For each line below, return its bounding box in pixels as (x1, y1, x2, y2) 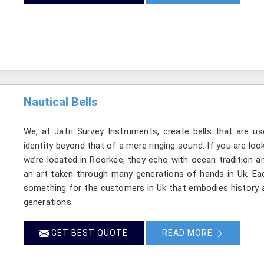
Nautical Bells (23, 94, 98, 109)
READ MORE (161, 227, 215, 237)
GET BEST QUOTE (48, 227, 128, 237)
